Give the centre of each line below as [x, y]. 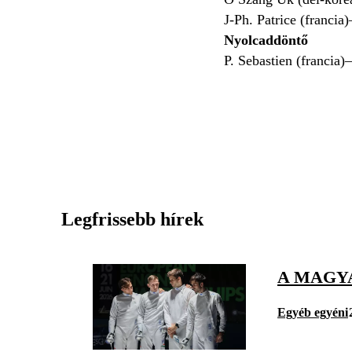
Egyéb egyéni [313, 312]
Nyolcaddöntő [266, 40]
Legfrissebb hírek [132, 219]
